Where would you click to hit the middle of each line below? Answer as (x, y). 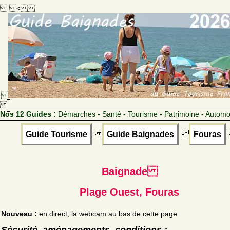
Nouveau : (19, 213)
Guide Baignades (140, 134)
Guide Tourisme (56, 134)
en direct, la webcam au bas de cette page (107, 213)
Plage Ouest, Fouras (129, 192)
